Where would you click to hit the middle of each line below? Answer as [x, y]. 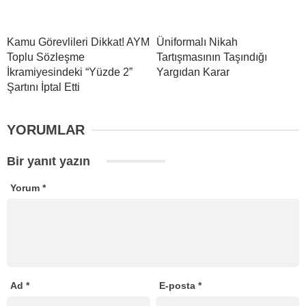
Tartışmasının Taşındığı [212, 57]
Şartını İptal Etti [43, 87]
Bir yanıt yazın [50, 162]
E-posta [179, 286]
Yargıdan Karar [193, 72]
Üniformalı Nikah [197, 42]
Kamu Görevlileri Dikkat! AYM [78, 42]
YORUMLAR [46, 130]
